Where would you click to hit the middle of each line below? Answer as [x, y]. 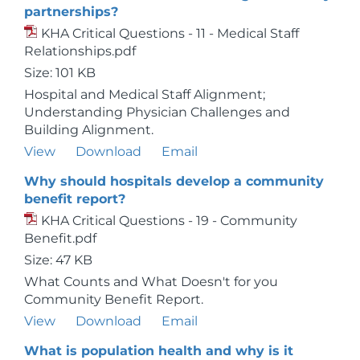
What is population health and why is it [159, 351]
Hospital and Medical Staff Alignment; [145, 94]
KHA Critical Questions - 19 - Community [169, 221]
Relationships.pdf [80, 51]
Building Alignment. [89, 130]
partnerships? [71, 12]
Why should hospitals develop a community [174, 181]
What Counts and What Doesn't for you [151, 282]
